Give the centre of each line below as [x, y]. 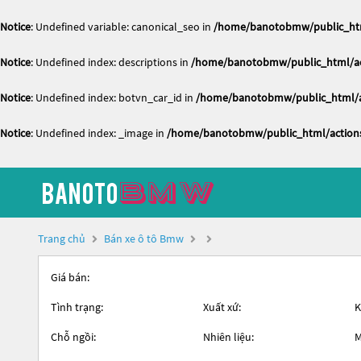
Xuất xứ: [222, 307]
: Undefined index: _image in [99, 133]
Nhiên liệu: [228, 337]
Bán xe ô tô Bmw [144, 239]
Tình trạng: [77, 307]
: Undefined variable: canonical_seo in [122, 27]
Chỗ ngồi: [73, 337]
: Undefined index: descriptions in [111, 62]
